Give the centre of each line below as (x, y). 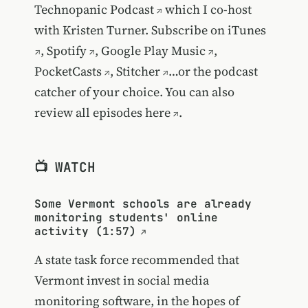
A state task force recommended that (136, 259)
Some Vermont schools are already (143, 203)
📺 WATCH (65, 167)
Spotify (66, 51)
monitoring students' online (126, 217)
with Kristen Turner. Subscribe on (131, 30)
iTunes (246, 30)
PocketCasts (68, 71)
